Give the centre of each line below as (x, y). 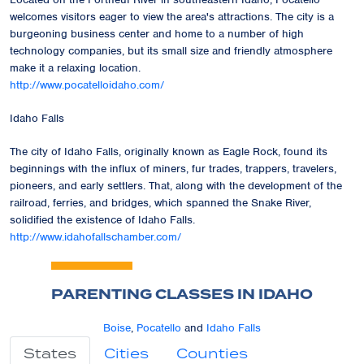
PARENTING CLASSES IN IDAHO (182, 294)
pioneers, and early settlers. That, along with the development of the (176, 185)
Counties (212, 353)
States (50, 353)
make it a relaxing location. (75, 67)
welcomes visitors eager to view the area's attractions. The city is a (172, 16)
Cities (126, 353)
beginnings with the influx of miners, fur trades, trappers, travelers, (173, 168)
